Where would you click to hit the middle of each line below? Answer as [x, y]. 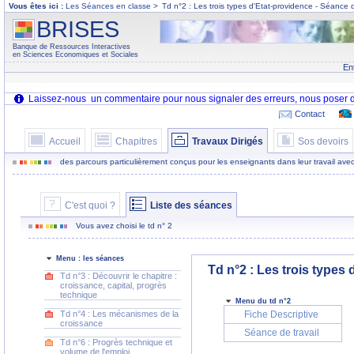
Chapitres [136, 141]
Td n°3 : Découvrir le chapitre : [119, 276]
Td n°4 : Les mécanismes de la [119, 314]
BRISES [78, 29]
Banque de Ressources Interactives [72, 47]
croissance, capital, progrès [113, 285]
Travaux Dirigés [228, 141]
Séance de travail [281, 333]
